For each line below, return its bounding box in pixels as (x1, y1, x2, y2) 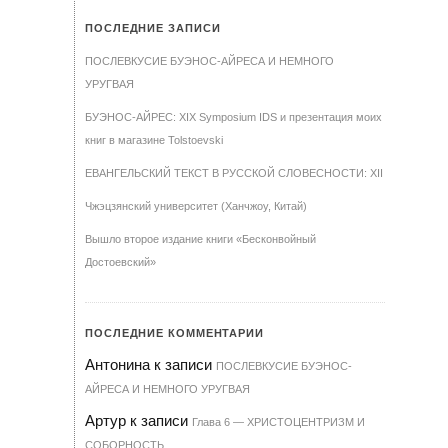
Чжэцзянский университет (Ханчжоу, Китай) (85, 200, 307, 213)
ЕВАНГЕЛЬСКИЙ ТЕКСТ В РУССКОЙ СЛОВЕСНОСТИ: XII (85, 167, 383, 180)
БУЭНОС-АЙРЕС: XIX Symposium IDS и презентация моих (85, 111, 382, 124)
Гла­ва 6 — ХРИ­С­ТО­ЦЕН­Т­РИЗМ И (192, 416, 365, 429)
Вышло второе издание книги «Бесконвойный (85, 233, 316, 246)
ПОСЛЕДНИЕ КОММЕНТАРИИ (85, 327, 264, 340)
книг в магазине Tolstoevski (85, 134, 223, 147)
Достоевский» (85, 256, 156, 269)
